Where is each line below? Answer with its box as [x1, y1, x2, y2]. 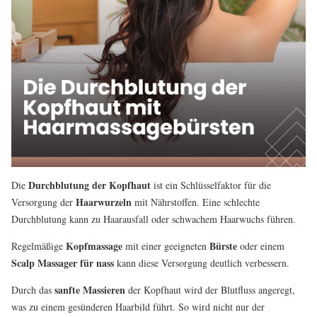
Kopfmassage [66, 238, 122, 254]
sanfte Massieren [54, 282, 125, 298]
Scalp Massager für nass [11, 255, 114, 271]
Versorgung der [11, 195, 76, 209]
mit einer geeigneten [122, 239, 209, 253]
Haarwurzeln [76, 195, 132, 210]
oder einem [237, 239, 284, 253]
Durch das [11, 283, 54, 297]
